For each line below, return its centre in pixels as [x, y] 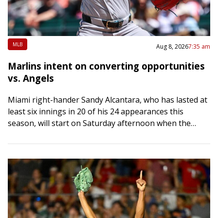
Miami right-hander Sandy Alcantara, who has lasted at [108, 100]
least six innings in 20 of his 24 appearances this [96, 111]
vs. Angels [31, 78]
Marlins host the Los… [48, 135]
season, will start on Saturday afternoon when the [99, 123]
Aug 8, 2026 [172, 46]
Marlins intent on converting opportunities [106, 66]
